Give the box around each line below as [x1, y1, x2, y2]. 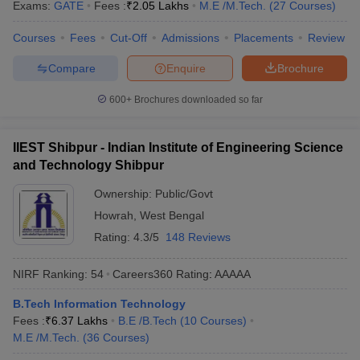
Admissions [162, 31, 219, 44]
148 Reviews [166, 231, 231, 243]
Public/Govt [155, 187, 213, 200]
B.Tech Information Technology [13, 297, 186, 310]
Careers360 [112, 267, 173, 280]
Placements [234, 31, 293, 44]
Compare [47, 61, 96, 75]
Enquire [166, 61, 206, 75]
